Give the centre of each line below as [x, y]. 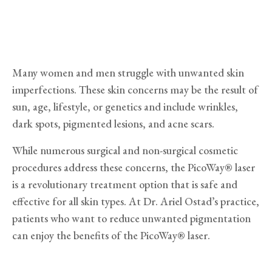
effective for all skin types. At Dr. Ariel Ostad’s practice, [136, 201]
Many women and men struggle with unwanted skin [128, 72]
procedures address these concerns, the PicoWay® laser [134, 167]
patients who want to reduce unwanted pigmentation [131, 218]
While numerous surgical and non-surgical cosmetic [125, 150]
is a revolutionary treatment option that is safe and [125, 184]
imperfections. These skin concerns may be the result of [135, 89]
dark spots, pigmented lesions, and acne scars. [113, 123]
